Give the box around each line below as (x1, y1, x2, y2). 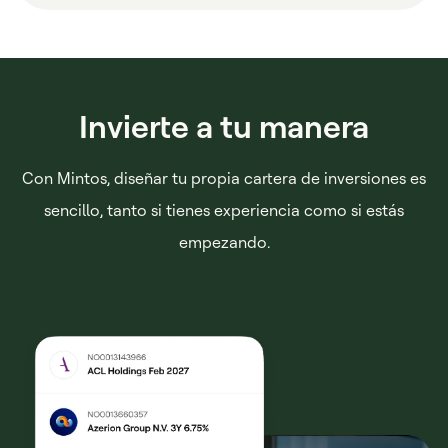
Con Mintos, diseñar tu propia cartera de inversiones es (22, 167, 426, 188)
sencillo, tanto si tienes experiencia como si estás (44, 199, 404, 220)
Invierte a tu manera (79, 104, 369, 146)
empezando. (178, 231, 270, 252)
